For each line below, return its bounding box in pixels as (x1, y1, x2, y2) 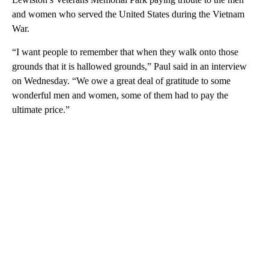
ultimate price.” (12, 104, 70, 115)
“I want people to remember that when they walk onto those (12, 46, 238, 57)
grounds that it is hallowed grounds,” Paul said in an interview (12, 61, 247, 71)
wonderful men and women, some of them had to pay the (12, 89, 228, 100)
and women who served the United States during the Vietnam (12, 8, 244, 19)
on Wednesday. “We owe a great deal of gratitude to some (12, 75, 231, 86)
